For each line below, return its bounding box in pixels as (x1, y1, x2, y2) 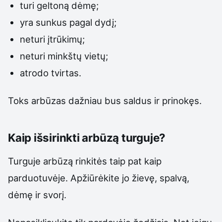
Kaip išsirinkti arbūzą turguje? (8, 130, 166, 144)
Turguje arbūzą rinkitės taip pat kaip (8, 155, 162, 166)
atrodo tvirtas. (20, 67, 82, 78)
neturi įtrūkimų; (20, 33, 85, 45)
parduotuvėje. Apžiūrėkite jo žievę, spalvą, (8, 172, 189, 183)
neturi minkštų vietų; (20, 50, 109, 61)
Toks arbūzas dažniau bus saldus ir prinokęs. (8, 95, 202, 106)
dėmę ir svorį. (8, 189, 66, 200)
